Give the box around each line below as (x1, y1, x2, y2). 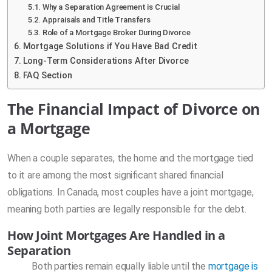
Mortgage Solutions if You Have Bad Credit (22, 41, 198, 52)
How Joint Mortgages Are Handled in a (7, 226, 225, 243)
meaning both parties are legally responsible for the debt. (7, 203, 246, 215)
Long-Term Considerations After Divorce (22, 55, 189, 66)
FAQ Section (22, 70, 72, 81)
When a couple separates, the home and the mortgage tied (7, 152, 254, 164)
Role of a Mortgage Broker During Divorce (42, 27, 191, 37)
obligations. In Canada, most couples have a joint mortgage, (7, 186, 254, 198)
